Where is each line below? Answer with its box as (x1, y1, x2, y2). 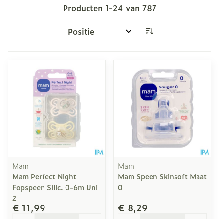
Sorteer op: (64, 29, 107, 42)
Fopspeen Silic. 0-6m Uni (12, 182, 98, 192)
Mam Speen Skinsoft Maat (118, 171, 207, 181)
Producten (63, 2, 105, 14)
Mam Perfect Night (12, 171, 76, 181)
